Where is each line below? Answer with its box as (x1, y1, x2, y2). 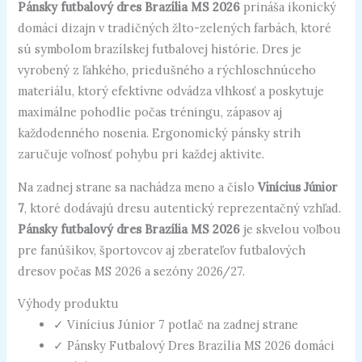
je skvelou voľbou (240, 221, 342, 237)
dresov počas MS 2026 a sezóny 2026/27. (18, 263, 246, 279)
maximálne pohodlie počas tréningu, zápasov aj (18, 104, 283, 120)
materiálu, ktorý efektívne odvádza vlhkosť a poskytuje (18, 83, 325, 99)
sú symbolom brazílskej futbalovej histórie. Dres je (18, 41, 302, 57)
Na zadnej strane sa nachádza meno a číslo (18, 179, 259, 195)
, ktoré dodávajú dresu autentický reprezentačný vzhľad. (24, 200, 342, 216)
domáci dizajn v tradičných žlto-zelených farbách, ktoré (18, 20, 332, 36)
